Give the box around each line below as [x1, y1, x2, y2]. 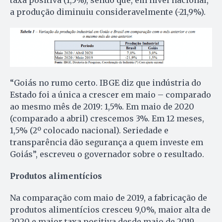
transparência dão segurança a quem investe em [10, 137, 203, 148]
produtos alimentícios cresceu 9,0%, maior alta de [10, 205, 211, 215]
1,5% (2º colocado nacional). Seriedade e [10, 125, 168, 136]
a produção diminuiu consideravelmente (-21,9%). [10, 7, 206, 17]
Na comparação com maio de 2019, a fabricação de [10, 193, 207, 203]
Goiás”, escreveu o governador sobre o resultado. [10, 149, 204, 160]
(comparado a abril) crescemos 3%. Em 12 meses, [10, 113, 204, 124]
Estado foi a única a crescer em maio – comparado [10, 90, 211, 100]
